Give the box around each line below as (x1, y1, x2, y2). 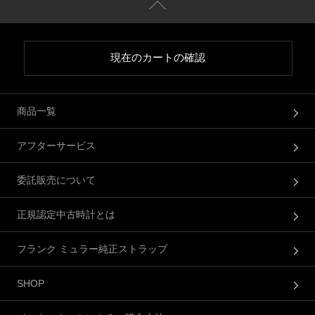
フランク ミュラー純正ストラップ (17, 243, 167, 255)
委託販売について (17, 174, 96, 186)
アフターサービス (17, 140, 96, 152)
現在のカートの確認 (110, 51, 206, 64)
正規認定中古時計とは (17, 209, 115, 221)
